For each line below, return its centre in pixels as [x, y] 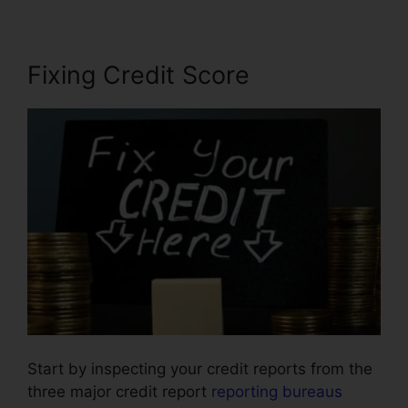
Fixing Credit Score [138, 75]
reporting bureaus [277, 392]
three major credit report [119, 392]
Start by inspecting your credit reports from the [200, 369]
